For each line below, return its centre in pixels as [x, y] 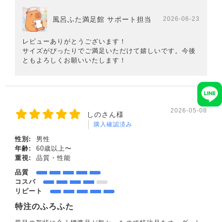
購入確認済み [113, 125]
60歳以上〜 [53, 149]
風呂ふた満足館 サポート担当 [102, 20]
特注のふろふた [44, 207]
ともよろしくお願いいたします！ [74, 60]
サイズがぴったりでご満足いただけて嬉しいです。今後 [109, 51]
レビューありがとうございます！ [74, 42]
